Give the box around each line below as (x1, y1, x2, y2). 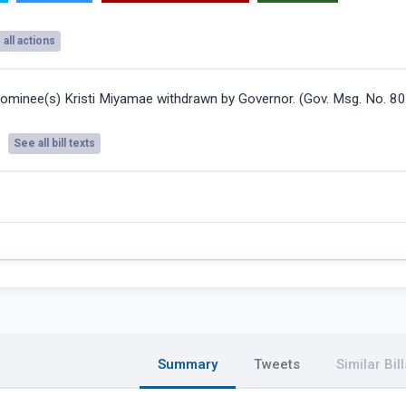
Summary (158, 356, 217, 373)
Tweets (254, 356, 300, 373)
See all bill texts (14, 137, 95, 150)
